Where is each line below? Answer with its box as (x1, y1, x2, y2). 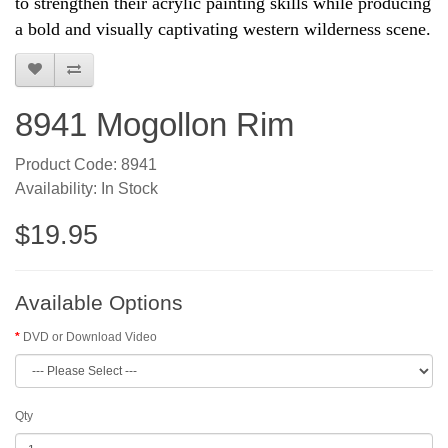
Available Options (15, 291, 183, 315)
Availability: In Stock (15, 180, 158, 198)
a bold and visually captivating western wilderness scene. (15, 19, 431, 40)
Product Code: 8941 (15, 156, 157, 174)
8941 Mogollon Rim (15, 106, 294, 144)
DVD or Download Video (23, 330, 157, 345)
